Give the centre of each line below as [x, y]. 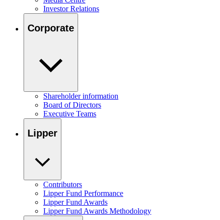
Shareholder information [81, 96]
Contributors [63, 184]
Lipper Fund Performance [83, 193]
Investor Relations [71, 8]
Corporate [51, 28]
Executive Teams [70, 113]
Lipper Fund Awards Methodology [97, 211]
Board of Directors [72, 105]
